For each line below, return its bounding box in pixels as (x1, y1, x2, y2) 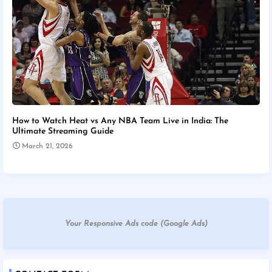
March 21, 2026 (22, 143, 73, 151)
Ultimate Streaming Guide (12, 127, 114, 137)
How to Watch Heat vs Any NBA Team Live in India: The (12, 117, 228, 126)
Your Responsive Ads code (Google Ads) (64, 220, 208, 228)
